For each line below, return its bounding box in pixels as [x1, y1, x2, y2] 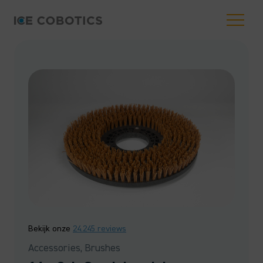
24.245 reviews [73, 222, 126, 234]
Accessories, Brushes [28, 241, 120, 255]
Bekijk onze [28, 222, 73, 234]
